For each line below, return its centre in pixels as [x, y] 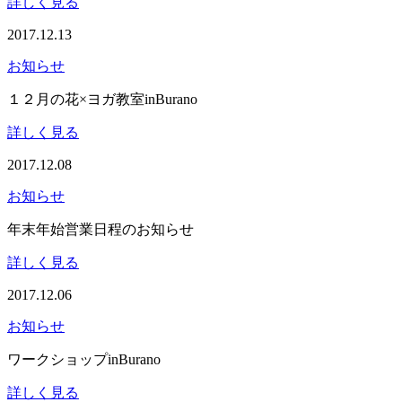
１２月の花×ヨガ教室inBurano [102, 99]
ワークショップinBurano [84, 359]
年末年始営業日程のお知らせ [100, 229]
